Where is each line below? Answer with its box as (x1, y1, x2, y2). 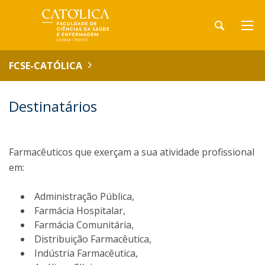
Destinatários (9, 96, 97, 116)
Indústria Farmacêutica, (34, 247, 138, 260)
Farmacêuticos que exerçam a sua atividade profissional (9, 146, 254, 159)
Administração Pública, (34, 190, 134, 203)
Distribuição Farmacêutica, (34, 232, 151, 245)
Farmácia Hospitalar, (34, 204, 125, 217)
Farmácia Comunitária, (34, 218, 134, 231)
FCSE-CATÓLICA (9, 59, 82, 72)
